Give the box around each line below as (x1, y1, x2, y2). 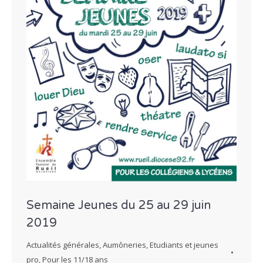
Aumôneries (103, 240, 146, 251)
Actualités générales (26, 240, 99, 251)
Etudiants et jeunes (150, 240, 218, 251)
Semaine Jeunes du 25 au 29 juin (26, 198, 211, 213)
